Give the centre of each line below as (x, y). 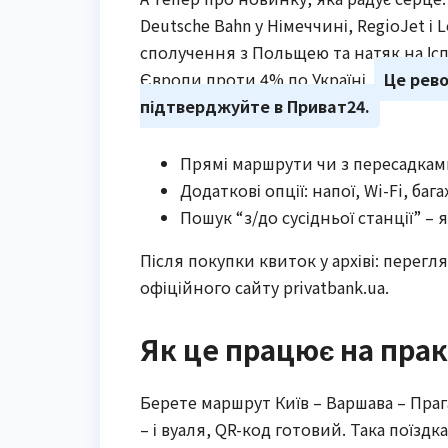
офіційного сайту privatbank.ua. (264, 286)
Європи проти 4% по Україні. (257, 78)
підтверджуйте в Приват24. (255, 105)
